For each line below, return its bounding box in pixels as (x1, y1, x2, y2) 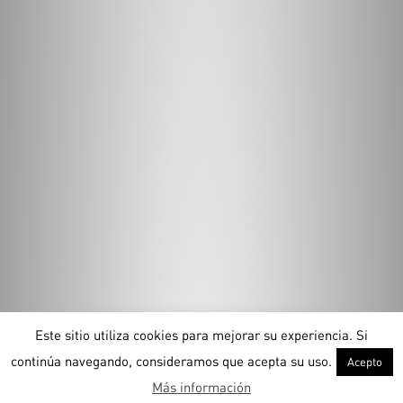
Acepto (346, 354, 382, 369)
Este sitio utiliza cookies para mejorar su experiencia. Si (35, 326, 368, 343)
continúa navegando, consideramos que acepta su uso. (10, 352, 332, 369)
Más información (152, 379, 251, 395)
